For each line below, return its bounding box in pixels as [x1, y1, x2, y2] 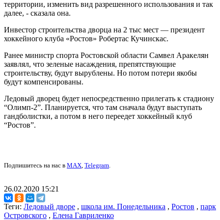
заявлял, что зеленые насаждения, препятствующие [4, 60, 176, 69]
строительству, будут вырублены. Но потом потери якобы [4, 69, 197, 78]
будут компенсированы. [4, 78, 83, 86]
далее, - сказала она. [4, 9, 71, 18]
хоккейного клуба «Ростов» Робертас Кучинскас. [4, 34, 168, 43]
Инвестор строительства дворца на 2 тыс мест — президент [4, 26, 205, 34]
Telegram [84, 162, 109, 169]
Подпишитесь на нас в [4, 162, 67, 169]
